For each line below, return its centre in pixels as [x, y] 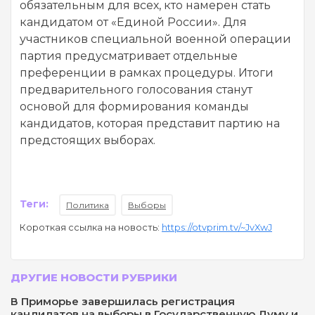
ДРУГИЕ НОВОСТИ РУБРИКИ [94, 277]
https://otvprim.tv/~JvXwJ [217, 227]
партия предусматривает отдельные [129, 56]
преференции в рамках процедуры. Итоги [147, 72]
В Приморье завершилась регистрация [123, 301]
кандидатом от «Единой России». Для [133, 22]
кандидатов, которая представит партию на [150, 123]
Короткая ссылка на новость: [91, 227]
